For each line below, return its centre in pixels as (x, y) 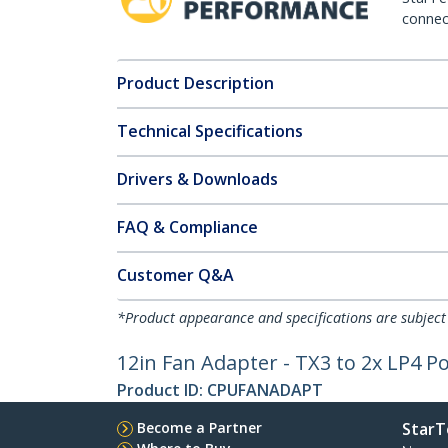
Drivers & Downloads (197, 179)
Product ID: (162, 390)
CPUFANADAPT (265, 390)
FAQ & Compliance (187, 227)
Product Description (195, 83)
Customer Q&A (175, 275)
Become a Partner (199, 427)
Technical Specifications (210, 131)
